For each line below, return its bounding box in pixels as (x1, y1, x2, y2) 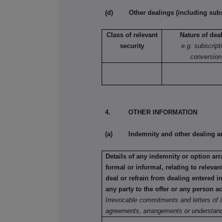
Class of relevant (106, 31, 158, 39)
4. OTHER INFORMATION (105, 109, 198, 116)
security (119, 42, 144, 50)
